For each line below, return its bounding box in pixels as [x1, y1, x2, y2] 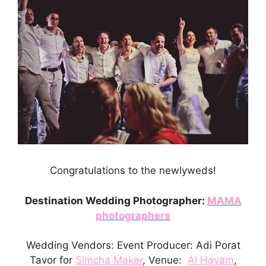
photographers [96, 209, 170, 221]
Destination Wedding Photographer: [24, 194, 207, 207]
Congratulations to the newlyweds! [50, 164, 216, 177]
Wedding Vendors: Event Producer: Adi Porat [26, 239, 240, 252]
